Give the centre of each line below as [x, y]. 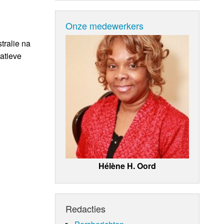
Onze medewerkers [105, 25]
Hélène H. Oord [127, 165]
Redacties [86, 208]
